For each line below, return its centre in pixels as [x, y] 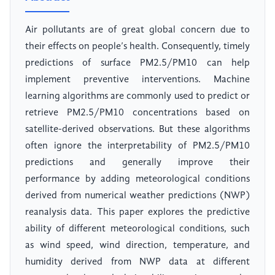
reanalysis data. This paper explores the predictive [137, 213]
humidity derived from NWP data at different [137, 262]
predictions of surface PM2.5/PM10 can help [137, 64]
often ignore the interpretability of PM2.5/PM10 [137, 146]
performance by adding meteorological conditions [137, 180]
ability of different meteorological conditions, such [137, 229]
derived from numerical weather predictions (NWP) [137, 196]
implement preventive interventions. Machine [137, 80]
